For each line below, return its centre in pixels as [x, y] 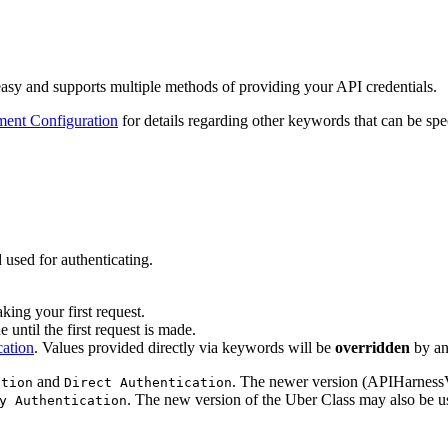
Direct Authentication [148, 382]
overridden [372, 347]
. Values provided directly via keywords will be [184, 347]
